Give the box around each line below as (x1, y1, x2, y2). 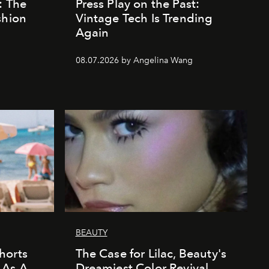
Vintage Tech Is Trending (75, 11, 213, 26)
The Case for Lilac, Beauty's (75, 246, 226, 261)
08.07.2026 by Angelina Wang (75, 55, 193, 66)
